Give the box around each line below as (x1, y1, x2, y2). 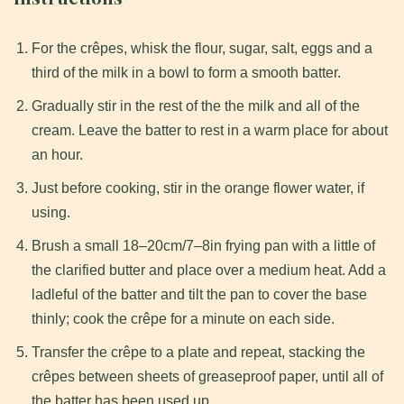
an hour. (32, 147, 83, 163)
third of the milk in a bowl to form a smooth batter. (32, 65, 341, 81)
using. (32, 205, 70, 221)
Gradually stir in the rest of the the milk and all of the (32, 98, 360, 115)
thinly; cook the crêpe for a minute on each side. (32, 311, 335, 327)
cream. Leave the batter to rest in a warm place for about (32, 123, 388, 139)
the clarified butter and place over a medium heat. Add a (32, 262, 386, 279)
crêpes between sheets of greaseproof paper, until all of (32, 369, 383, 385)
